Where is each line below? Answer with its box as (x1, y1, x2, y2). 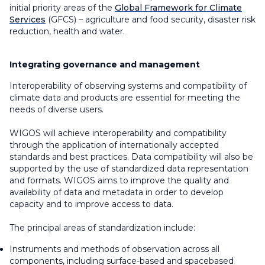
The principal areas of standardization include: (9, 222, 195, 234)
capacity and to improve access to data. (9, 199, 173, 210)
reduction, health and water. (9, 26, 125, 37)
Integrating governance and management (9, 59, 200, 70)
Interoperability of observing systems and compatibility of (9, 80, 247, 92)
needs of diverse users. (9, 104, 104, 115)
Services (9, 14, 46, 25)
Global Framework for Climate (115, 2, 242, 14)
